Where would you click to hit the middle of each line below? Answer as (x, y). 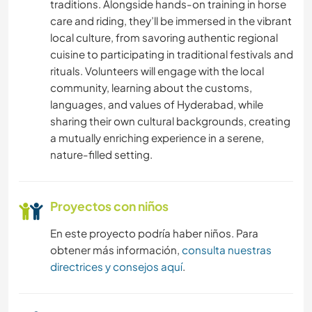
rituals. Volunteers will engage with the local (157, 71)
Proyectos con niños (109, 206)
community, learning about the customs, (151, 88)
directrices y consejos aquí (116, 267)
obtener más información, (116, 250)
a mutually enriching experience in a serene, (157, 138)
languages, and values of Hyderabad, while (157, 104)
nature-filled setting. (101, 155)
